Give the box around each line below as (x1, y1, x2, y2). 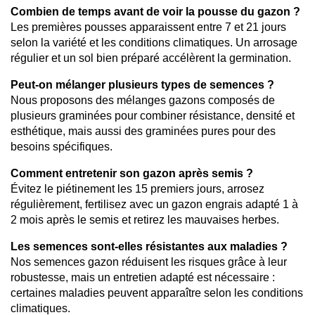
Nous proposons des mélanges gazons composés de (11, 94, 275, 107)
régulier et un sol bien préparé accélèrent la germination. (11, 52, 291, 65)
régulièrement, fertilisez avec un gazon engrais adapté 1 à (11, 198, 298, 211)
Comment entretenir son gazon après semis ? (11, 167, 253, 180)
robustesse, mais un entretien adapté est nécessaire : (11, 271, 275, 284)
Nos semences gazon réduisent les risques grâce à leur (11, 256, 287, 269)
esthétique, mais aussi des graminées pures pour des (11, 125, 276, 138)
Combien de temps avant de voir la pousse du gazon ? (11, 6, 300, 18)
